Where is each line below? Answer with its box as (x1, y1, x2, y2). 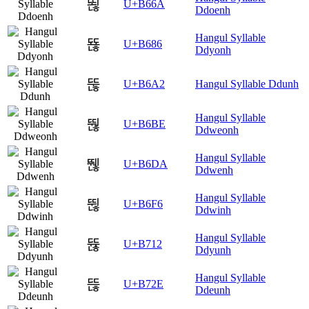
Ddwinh (195, 204, 231, 217)
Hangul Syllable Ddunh (195, 78, 299, 90)
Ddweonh (195, 124, 239, 137)
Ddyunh (195, 244, 231, 257)
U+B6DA (123, 158, 168, 170)
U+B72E (123, 278, 163, 290)
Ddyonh (195, 44, 231, 57)
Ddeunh (195, 284, 230, 297)
